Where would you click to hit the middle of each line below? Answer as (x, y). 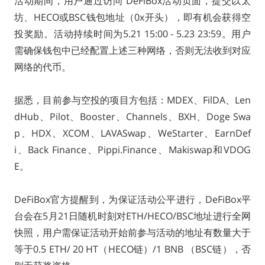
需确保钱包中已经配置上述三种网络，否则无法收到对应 (132, 50)
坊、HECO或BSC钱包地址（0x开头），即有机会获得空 (132, 17)
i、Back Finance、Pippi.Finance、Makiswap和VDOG (132, 150)
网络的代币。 (42, 67)
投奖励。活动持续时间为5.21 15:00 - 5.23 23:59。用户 (132, 34)
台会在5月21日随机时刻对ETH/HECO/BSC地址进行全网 (132, 216)
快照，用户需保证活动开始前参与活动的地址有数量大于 (132, 232)
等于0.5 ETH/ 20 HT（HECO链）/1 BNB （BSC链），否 (132, 249)
